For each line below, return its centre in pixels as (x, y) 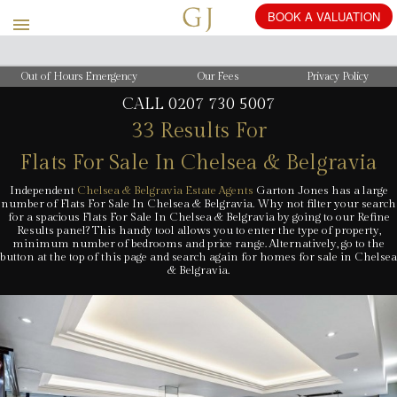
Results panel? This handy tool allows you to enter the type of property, (198, 231)
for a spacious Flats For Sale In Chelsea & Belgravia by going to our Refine (198, 218)
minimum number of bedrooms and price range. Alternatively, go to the (198, 244)
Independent (43, 191)
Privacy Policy (337, 76)
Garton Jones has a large (320, 191)
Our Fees (218, 76)
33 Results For (198, 131)
